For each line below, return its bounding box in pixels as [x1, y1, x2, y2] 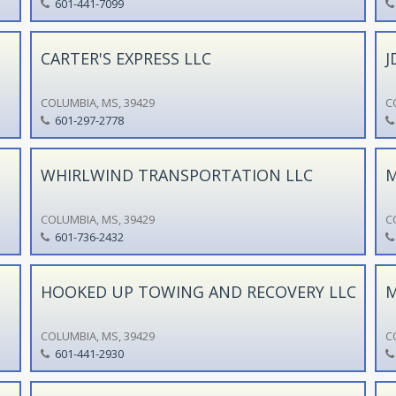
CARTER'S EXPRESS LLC [40, 47, 211, 69]
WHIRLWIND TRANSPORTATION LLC [40, 164, 313, 186]
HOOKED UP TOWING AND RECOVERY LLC [40, 280, 356, 302]
